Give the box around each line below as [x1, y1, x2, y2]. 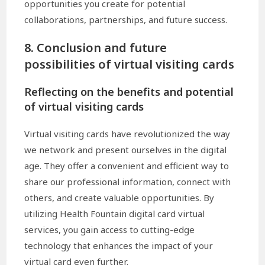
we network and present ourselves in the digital [24, 144, 227, 156]
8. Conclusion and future [24, 40, 167, 56]
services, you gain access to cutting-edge [24, 224, 195, 236]
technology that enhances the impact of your [24, 240, 214, 252]
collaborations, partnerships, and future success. [24, 14, 228, 26]
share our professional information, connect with [24, 176, 231, 188]
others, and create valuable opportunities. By [24, 192, 215, 204]
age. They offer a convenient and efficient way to [24, 160, 230, 172]
